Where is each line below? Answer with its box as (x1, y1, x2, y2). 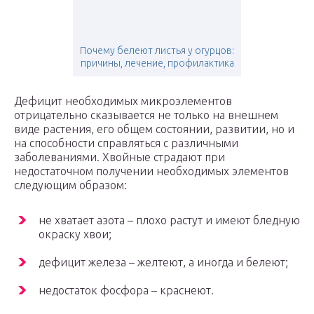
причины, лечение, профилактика (80, 57, 234, 69)
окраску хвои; (39, 228, 111, 241)
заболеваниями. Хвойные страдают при (14, 151, 225, 164)
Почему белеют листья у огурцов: (80, 45, 234, 57)
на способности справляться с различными (14, 137, 238, 150)
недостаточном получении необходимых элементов (14, 165, 289, 178)
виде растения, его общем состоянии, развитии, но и (14, 123, 294, 136)
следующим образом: (14, 179, 127, 192)
